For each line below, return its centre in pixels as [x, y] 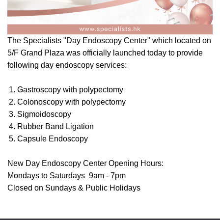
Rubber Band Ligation [55, 127]
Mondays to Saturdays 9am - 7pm [67, 176]
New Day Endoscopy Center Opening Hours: [85, 164]
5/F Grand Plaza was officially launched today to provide [105, 53]
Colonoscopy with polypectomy [71, 102]
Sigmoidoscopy [44, 114]
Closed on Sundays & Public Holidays [74, 188]
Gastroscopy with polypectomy [70, 90]
